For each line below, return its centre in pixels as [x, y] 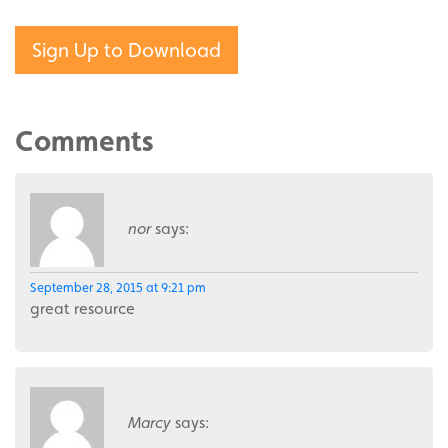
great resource [82, 309]
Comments [84, 141]
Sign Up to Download [126, 50]
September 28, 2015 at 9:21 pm [118, 288]
